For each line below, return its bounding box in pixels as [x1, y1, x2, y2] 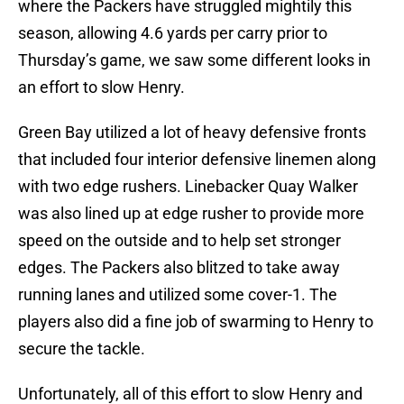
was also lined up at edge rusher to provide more [18, 204, 364, 224]
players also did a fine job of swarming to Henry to [18, 312, 373, 332]
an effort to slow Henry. [18, 78, 185, 97]
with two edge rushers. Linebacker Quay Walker [18, 177, 358, 197]
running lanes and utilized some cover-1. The [18, 285, 337, 305]
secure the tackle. [18, 339, 145, 359]
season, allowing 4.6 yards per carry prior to [18, 23, 327, 43]
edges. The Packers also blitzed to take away [18, 258, 340, 278]
